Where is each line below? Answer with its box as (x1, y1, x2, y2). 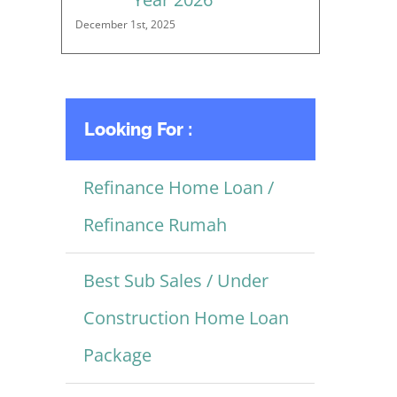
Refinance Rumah (82, 213, 227, 237)
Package (82, 343, 152, 368)
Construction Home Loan (82, 306, 289, 331)
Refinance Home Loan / (82, 175, 274, 200)
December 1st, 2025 (74, 17, 175, 33)
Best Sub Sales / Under (82, 269, 269, 293)
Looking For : (83, 119, 192, 141)
